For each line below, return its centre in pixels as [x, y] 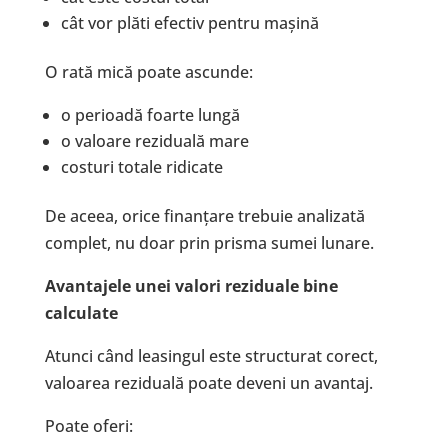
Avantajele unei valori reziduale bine [191, 286]
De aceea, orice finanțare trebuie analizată [204, 216]
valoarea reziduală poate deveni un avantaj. [208, 383]
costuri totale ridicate [141, 167]
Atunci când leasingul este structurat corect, [211, 356]
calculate [81, 313]
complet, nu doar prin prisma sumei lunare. [209, 243]
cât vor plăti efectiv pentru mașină [189, 23]
